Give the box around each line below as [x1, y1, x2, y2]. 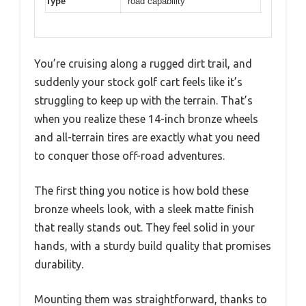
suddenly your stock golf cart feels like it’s [34, 75, 242, 88]
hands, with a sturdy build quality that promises [34, 239, 271, 252]
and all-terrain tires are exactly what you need [34, 130, 260, 143]
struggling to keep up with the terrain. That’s [34, 94, 253, 107]
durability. [34, 258, 83, 270]
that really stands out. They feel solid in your [34, 221, 255, 234]
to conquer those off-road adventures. [34, 149, 225, 162]
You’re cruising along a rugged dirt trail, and [34, 57, 252, 70]
